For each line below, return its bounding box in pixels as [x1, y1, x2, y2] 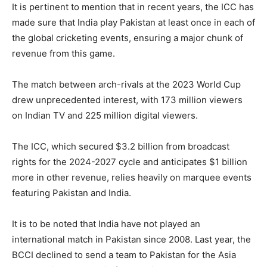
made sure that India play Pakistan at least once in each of [12, 17, 255, 29]
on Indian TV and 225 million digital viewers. [12, 110, 198, 122]
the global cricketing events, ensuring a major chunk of [12, 32, 243, 44]
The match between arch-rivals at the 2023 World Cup [12, 79, 241, 91]
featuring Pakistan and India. [12, 187, 131, 199]
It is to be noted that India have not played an [12, 218, 200, 230]
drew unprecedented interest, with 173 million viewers [12, 94, 243, 106]
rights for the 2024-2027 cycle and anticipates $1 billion [12, 156, 247, 168]
